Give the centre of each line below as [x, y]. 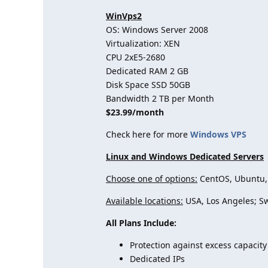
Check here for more [148, 134]
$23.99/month [135, 112]
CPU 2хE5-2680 [135, 57]
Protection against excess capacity [198, 245]
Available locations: [144, 201]
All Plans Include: [141, 223]
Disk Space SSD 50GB [148, 85]
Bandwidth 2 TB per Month [160, 98]
